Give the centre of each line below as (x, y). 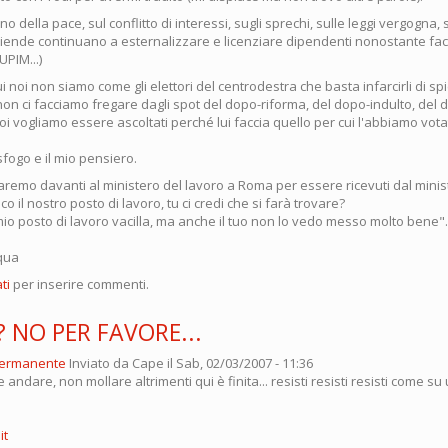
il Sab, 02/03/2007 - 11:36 (238, 362)
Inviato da (100, 362)
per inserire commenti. (79, 283)
